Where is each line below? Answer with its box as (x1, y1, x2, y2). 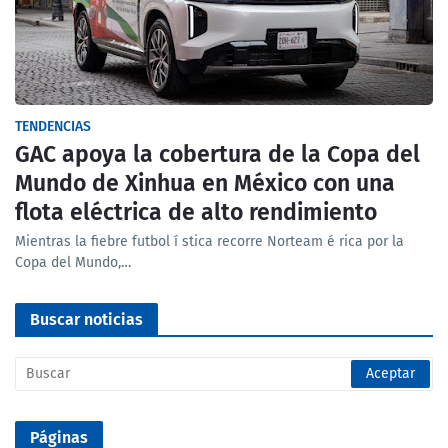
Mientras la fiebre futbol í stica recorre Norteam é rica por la (15, 233, 404, 251)
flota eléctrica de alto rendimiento (15, 198, 377, 227)
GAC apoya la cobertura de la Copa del (15, 140, 420, 169)
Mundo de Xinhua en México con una (15, 169, 395, 198)
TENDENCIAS (15, 118, 91, 136)
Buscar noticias (30, 310, 143, 330)
